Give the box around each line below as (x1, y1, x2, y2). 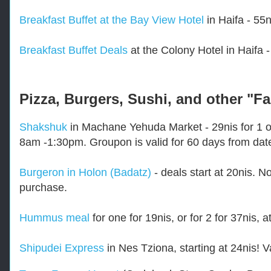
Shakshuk (19, 120, 67, 133)
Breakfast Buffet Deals (19, 44, 128, 56)
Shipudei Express (19, 241, 104, 254)
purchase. (19, 181, 67, 194)
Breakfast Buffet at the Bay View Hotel (19, 13, 204, 26)
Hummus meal (19, 211, 90, 224)
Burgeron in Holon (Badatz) (19, 166, 151, 178)
